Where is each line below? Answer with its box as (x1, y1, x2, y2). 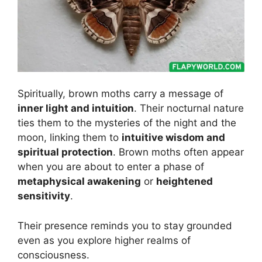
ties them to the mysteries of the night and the (18, 117, 236, 129)
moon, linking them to (18, 132, 122, 144)
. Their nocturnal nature (134, 102, 244, 115)
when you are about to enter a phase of (18, 161, 204, 173)
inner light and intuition (18, 102, 134, 115)
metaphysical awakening (18, 175, 141, 188)
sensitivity (18, 190, 70, 202)
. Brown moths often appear (113, 146, 244, 158)
